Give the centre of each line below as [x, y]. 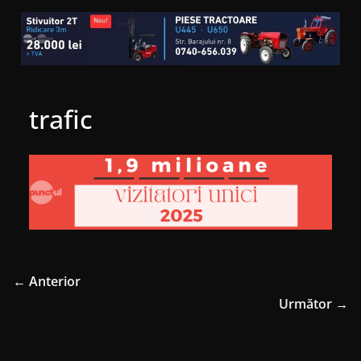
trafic [61, 119]
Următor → [313, 304]
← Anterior [47, 282]
